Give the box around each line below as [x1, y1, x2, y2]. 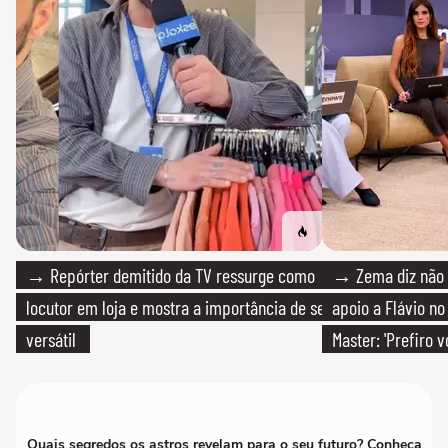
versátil [26, 326, 76, 351]
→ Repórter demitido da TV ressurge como [26, 262, 315, 287]
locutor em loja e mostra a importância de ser [26, 294, 331, 319]
